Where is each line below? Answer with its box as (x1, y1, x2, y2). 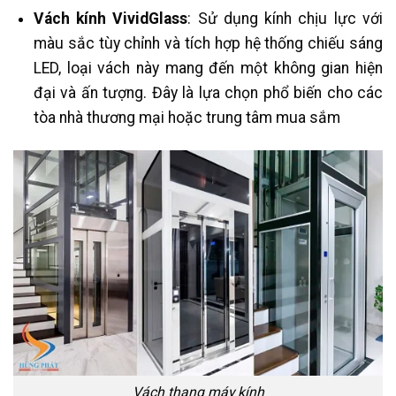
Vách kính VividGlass (33, 10, 188, 28)
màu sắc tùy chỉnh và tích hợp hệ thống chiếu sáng (33, 34, 383, 53)
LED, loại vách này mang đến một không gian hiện (33, 59, 383, 78)
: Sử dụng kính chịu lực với (187, 10, 383, 28)
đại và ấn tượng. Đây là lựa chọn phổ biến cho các (33, 84, 383, 103)
